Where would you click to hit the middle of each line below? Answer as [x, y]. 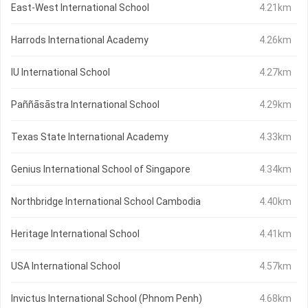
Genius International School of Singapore [101, 169]
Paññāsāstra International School [85, 105]
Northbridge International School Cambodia [106, 202]
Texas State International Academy [90, 137]
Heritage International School [75, 234]
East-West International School [80, 8]
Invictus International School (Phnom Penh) [107, 299]
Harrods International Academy [80, 40]
